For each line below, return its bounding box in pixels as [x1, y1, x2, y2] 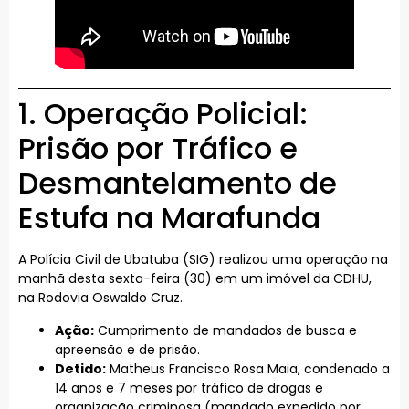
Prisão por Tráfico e [18, 128, 298, 170]
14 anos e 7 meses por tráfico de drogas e [55, 378, 323, 397]
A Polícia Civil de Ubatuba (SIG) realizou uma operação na [18, 250, 388, 269]
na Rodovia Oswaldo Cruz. [18, 288, 183, 308]
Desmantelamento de [18, 163, 337, 204]
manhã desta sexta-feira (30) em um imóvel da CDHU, [18, 269, 372, 288]
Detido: [55, 359, 106, 378]
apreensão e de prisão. [55, 340, 200, 359]
